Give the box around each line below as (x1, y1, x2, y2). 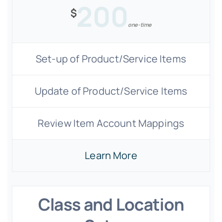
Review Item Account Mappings (37, 116, 185, 130)
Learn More (85, 149, 137, 162)
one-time (128, 21, 152, 28)
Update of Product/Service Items (34, 84, 188, 98)
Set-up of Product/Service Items (36, 52, 186, 65)
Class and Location (38, 193, 184, 216)
